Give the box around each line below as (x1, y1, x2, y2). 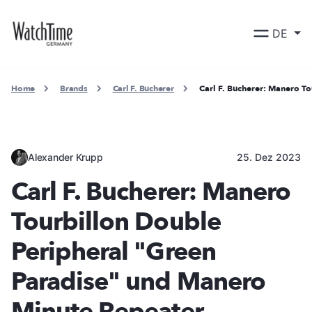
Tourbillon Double (11, 204, 221, 239)
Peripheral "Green (11, 234, 216, 269)
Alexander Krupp (28, 150, 103, 163)
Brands (60, 83, 88, 94)
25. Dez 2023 (237, 150, 301, 163)
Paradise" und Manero (11, 264, 265, 299)
